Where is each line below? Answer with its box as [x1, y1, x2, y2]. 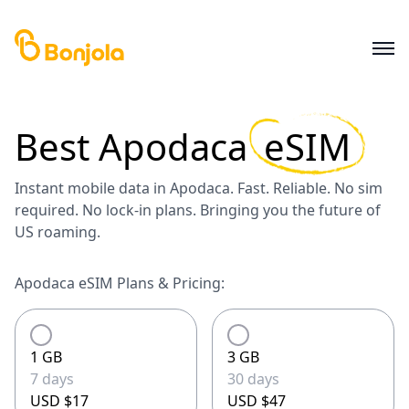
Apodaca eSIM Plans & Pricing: [15, 273, 225, 293]
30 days [227, 369, 279, 389]
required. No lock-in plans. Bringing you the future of [15, 200, 381, 220]
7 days [30, 369, 74, 389]
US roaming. [15, 222, 100, 242]
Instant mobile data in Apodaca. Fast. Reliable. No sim [15, 178, 383, 198]
